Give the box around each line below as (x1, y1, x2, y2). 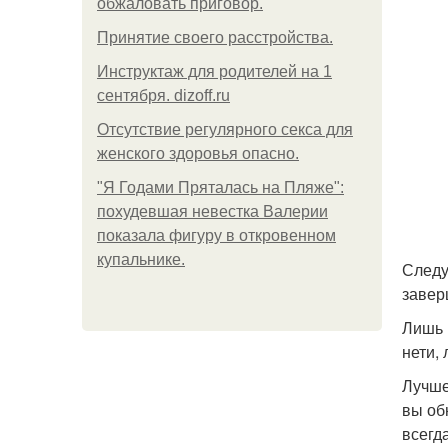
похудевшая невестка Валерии (97, 203, 328, 220)
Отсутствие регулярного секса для (97, 121, 353, 138)
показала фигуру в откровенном (97, 227, 336, 244)
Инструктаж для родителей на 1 (97, 63, 332, 80)
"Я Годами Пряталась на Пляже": (97, 179, 344, 196)
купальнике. (97, 251, 185, 268)
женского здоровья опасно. (97, 145, 299, 162)
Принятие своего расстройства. (97, 29, 333, 46)
